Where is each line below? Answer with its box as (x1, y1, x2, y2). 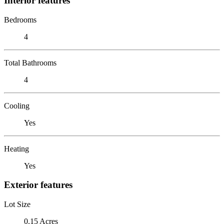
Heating (4, 144, 29, 153)
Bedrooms (4, 15, 36, 24)
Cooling (4, 101, 29, 110)
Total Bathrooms (4, 58, 56, 67)
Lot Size (4, 199, 30, 208)
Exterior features (4, 179, 72, 190)
